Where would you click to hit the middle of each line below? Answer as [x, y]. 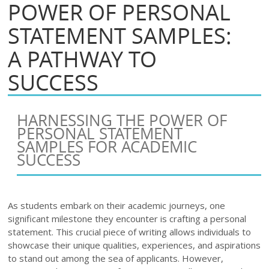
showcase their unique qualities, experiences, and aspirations [134, 245]
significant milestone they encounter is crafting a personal [127, 219]
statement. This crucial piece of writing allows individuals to [130, 232]
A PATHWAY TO [83, 59]
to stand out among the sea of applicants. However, [116, 258]
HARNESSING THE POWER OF [122, 120]
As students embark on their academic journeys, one [117, 206]
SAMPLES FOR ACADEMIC [107, 147]
